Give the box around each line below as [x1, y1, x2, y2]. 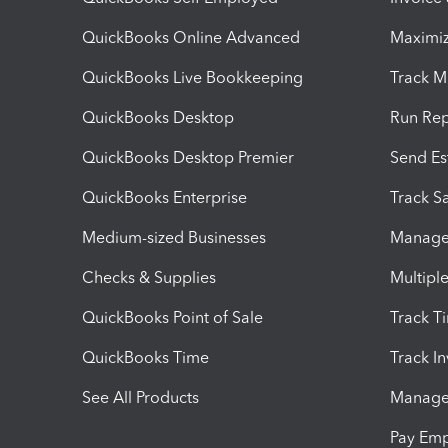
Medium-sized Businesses [82, 227, 266, 247]
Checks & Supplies [82, 267, 216, 287]
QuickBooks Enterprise [82, 187, 247, 207]
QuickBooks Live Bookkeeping [82, 67, 303, 87]
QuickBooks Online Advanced [82, 27, 300, 47]
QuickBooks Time [82, 347, 209, 367]
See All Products [82, 387, 199, 407]
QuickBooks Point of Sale [82, 307, 263, 327]
